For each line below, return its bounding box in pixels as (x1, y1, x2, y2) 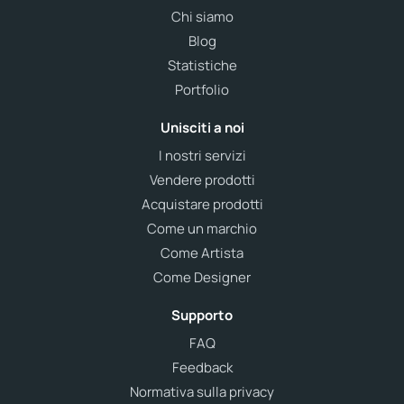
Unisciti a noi (160, 118, 244, 137)
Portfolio (175, 80, 229, 99)
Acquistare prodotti (141, 195, 263, 214)
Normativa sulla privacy (130, 382, 274, 401)
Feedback (171, 358, 233, 377)
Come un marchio (147, 219, 257, 238)
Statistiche (167, 56, 237, 75)
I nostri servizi (158, 146, 246, 165)
